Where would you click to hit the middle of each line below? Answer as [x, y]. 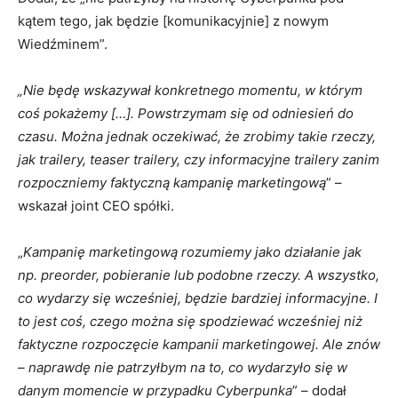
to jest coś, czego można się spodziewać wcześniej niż [190, 321]
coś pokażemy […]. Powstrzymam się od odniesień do [186, 113]
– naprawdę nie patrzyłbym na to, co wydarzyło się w [183, 367]
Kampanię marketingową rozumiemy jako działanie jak [192, 252]
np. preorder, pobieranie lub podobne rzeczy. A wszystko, [199, 275]
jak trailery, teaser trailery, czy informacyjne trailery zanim [199, 159]
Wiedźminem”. [63, 44]
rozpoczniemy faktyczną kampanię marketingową [172, 183]
